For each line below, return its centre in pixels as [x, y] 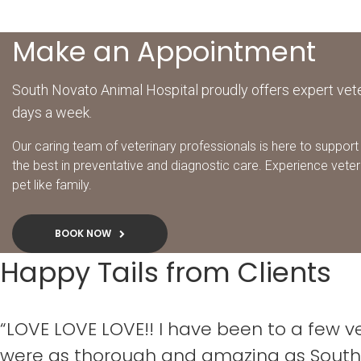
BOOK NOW [83, 234]
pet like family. [52, 185]
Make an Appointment [164, 52]
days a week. [52, 113]
